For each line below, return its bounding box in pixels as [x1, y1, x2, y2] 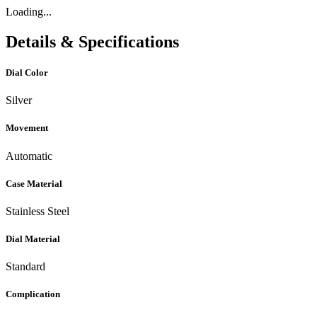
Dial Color [6, 67, 48, 79]
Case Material [6, 178, 62, 189]
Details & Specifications [6, 32, 179, 51]
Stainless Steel [6, 204, 69, 217]
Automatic [6, 149, 52, 162]
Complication [6, 289, 60, 300]
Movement [6, 122, 48, 134]
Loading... [6, 6, 52, 18]
